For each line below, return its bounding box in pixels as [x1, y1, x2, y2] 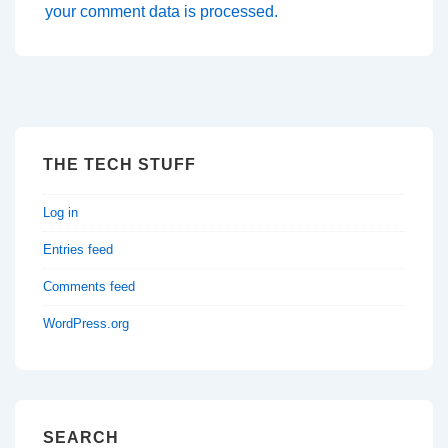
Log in [43, 205, 78, 221]
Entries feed [43, 242, 113, 258]
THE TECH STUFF [43, 156, 196, 174]
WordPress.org [43, 316, 129, 332]
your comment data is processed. [45, 3, 278, 21]
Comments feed [43, 279, 135, 295]
